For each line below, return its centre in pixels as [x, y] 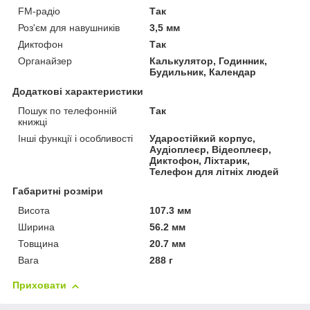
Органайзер [45, 61]
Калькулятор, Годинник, [209, 61]
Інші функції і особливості [75, 139]
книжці [33, 122]
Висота [34, 211]
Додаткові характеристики [78, 92]
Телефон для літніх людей [215, 172]
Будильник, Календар [203, 72]
